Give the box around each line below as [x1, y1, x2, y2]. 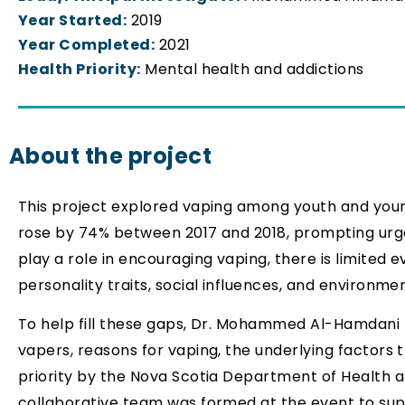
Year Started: [18, 9, 127, 31]
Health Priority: [18, 58, 141, 80]
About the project [9, 140, 212, 171]
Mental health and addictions [140, 58, 364, 80]
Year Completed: [18, 33, 155, 55]
